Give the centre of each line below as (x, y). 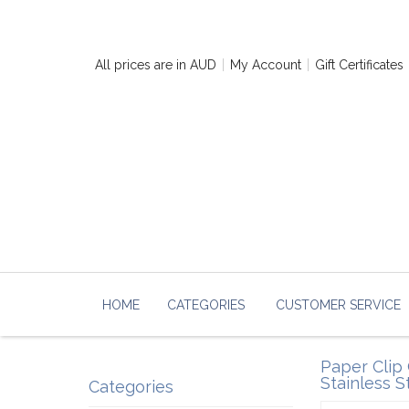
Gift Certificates (359, 65)
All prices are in (142, 65)
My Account (266, 65)
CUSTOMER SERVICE (338, 305)
